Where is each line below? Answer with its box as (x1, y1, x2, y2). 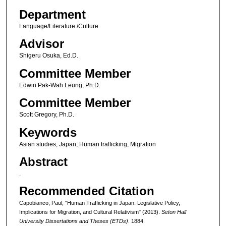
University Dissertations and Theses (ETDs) (19, 218, 128, 224)
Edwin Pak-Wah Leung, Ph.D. (19, 81, 100, 89)
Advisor (19, 37, 64, 51)
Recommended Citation (19, 184, 154, 198)
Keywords (19, 125, 77, 139)
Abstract (19, 155, 68, 168)
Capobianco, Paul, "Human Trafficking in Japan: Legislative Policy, (19, 200, 180, 206)
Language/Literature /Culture (19, 22, 98, 30)
